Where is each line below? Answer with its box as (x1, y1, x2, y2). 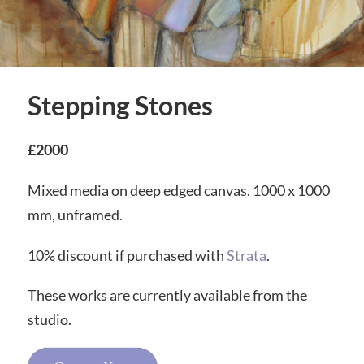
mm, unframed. (27, 205, 123, 223)
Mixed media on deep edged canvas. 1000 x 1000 (27, 180, 330, 199)
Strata (226, 245, 266, 264)
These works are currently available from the (27, 286, 307, 305)
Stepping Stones (27, 90, 213, 121)
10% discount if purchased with (27, 245, 227, 264)
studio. (27, 310, 71, 329)
